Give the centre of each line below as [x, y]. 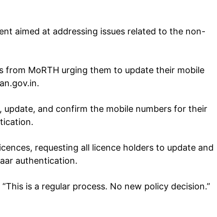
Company [124, 105]
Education [109, 172]
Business [107, 186]
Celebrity [108, 157]
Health [103, 201]
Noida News [112, 142]
